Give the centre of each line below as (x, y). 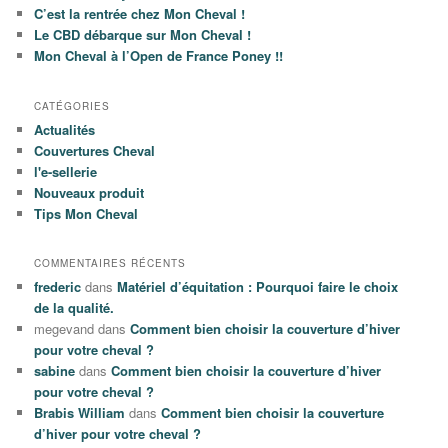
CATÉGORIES (72, 105)
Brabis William (80, 413)
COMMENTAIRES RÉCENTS (110, 263)
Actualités (65, 129)
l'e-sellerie (66, 171)
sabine (55, 371)
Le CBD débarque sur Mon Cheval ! (143, 35)
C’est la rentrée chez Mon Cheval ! (140, 14)
